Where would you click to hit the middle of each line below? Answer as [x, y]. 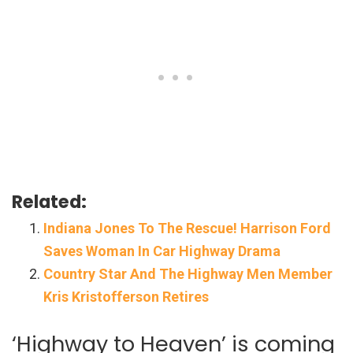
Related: [49, 201]
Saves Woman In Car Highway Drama [162, 251]
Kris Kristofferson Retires [126, 296]
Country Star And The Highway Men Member [188, 273]
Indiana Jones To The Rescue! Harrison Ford [187, 228]
